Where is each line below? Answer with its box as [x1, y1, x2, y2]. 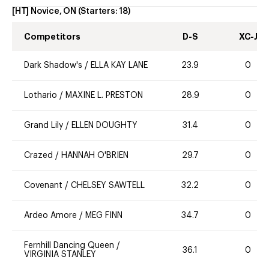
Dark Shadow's [24, 61, 82, 70]
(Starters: [77, 7, 119, 16]
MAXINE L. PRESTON [65, 91, 143, 100]
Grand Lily [24, 121, 63, 130]
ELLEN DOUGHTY [71, 121, 138, 130]
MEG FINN [85, 211, 122, 220]
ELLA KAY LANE [91, 61, 148, 70]
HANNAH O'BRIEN [61, 151, 128, 160]
